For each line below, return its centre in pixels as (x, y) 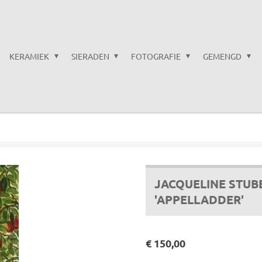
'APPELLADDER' (199, 200)
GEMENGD (223, 56)
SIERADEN (91, 56)
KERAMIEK (30, 56)
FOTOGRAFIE (157, 56)
